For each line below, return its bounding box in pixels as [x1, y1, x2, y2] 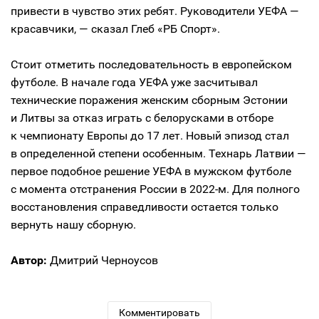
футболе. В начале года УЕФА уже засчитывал [11, 75, 258, 89]
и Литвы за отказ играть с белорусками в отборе [11, 110, 273, 125]
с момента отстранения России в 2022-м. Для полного [11, 182, 300, 196]
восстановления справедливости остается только [11, 199, 278, 214]
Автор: [11, 253, 47, 267]
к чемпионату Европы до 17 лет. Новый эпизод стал [11, 128, 289, 142]
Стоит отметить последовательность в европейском [11, 57, 292, 71]
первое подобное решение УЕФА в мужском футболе [11, 164, 291, 178]
